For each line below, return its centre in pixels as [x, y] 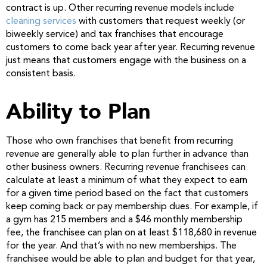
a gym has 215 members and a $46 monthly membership [124, 220]
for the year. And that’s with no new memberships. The [121, 246]
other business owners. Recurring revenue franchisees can [126, 167]
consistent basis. [41, 74]
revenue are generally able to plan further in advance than [127, 154]
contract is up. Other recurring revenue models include [120, 8]
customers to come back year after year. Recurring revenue [131, 47]
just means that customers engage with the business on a [126, 60]
